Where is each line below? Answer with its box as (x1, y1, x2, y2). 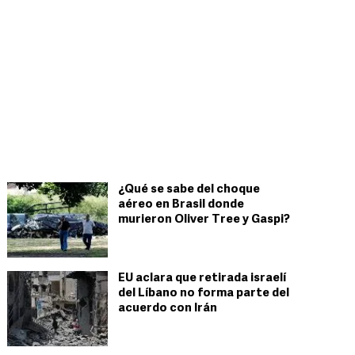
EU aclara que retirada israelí (118, 273, 286, 284)
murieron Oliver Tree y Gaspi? (118, 214, 290, 226)
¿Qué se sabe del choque (118, 184, 260, 196)
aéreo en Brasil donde (118, 199, 244, 211)
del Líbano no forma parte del (118, 288, 289, 300)
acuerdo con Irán (118, 303, 217, 315)
